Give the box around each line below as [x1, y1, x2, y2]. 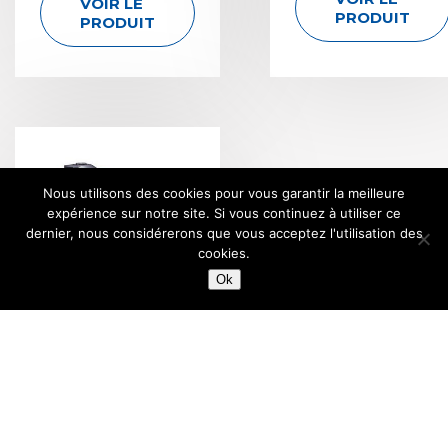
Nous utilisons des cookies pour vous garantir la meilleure [43, 185, 405, 201]
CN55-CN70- [53, 397, 182, 422]
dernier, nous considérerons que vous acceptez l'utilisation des [25, 225, 423, 241]
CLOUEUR [65, 373, 170, 398]
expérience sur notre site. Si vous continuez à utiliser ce [47, 205, 401, 221]
